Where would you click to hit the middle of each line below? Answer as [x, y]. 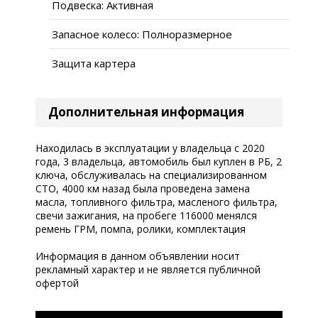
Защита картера [94, 63]
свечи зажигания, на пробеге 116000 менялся [146, 215]
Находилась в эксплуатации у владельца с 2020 [150, 148]
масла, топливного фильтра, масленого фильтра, [157, 202]
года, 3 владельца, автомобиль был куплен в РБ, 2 [159, 161]
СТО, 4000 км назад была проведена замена [143, 188]
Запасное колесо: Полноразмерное [142, 34]
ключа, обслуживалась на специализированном [151, 175]
